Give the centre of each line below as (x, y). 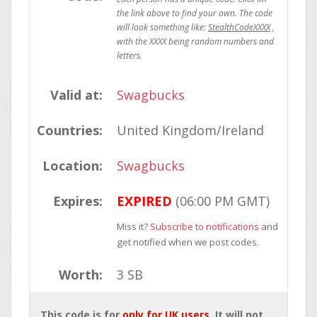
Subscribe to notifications (204, 226)
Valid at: (76, 95)
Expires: (78, 201)
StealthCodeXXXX (239, 27)
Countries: (70, 130)
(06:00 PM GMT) (221, 201)
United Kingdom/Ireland (190, 130)
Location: (73, 166)
